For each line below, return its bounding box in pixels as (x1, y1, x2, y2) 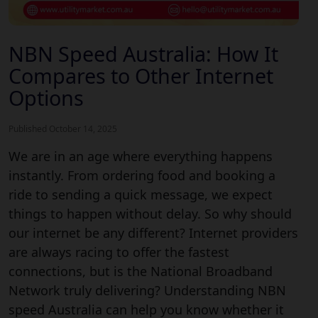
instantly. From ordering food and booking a (9, 166, 275, 184)
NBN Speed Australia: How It (9, 39, 278, 67)
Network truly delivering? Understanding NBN (9, 281, 286, 299)
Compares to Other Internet (9, 61, 273, 89)
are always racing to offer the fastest (9, 243, 229, 261)
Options (9, 83, 84, 111)
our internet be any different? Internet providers (9, 224, 298, 241)
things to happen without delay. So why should (9, 204, 292, 222)
